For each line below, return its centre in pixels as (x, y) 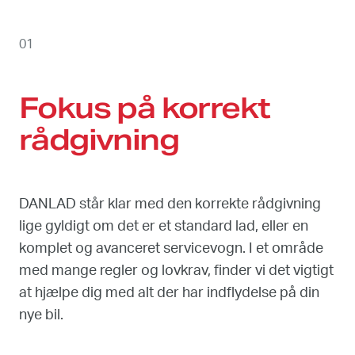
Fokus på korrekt (145, 107)
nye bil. (41, 315)
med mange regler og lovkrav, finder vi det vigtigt (176, 271)
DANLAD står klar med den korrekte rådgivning (170, 204)
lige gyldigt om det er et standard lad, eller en (164, 226)
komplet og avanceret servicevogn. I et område (171, 248)
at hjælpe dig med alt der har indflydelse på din (169, 293)
